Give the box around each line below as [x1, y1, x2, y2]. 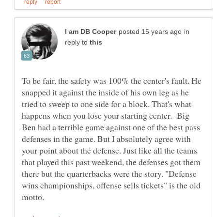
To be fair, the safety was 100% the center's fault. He [22, 74, 201, 86]
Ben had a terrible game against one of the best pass [22, 121, 200, 133]
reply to [65, 38, 90, 46]
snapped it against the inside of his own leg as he [22, 86, 189, 98]
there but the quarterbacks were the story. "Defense [22, 167, 197, 179]
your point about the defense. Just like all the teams [22, 144, 197, 156]
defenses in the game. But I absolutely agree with [22, 132, 191, 144]
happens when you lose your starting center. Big [22, 109, 189, 121]
